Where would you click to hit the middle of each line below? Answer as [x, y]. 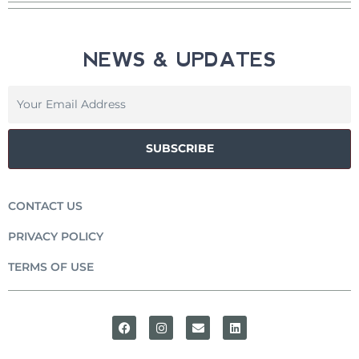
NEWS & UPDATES [179, 60]
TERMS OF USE [51, 267]
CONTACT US [45, 206]
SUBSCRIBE [179, 149]
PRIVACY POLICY [56, 236]
